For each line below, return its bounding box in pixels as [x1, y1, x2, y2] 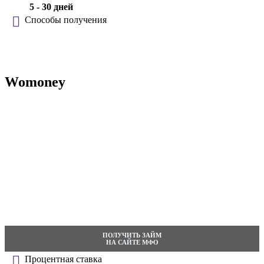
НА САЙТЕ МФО [105, 238, 159, 246]
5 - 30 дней [29, 2, 73, 12]
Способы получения [25, 15, 107, 25]
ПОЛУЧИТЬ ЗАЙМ [103, 231, 161, 239]
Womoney [5, 74, 65, 90]
